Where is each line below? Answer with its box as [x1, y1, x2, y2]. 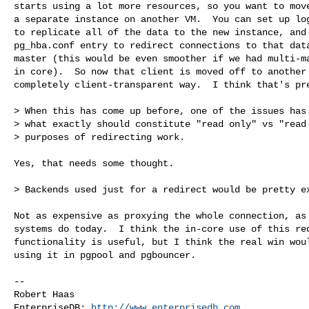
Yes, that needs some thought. [14, 157, 174, 169]
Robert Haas [14, 288, 74, 300]
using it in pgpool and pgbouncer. [14, 249, 196, 261]
